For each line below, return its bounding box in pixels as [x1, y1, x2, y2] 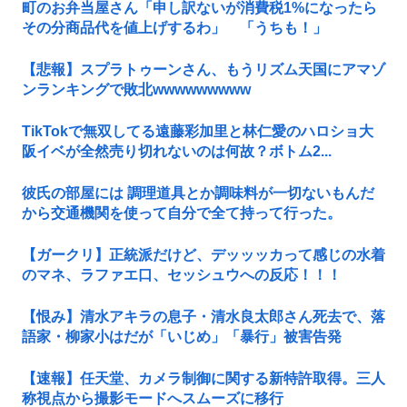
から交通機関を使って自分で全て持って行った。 [22, 204, 342, 221]
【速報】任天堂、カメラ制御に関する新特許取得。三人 [22, 370, 385, 386]
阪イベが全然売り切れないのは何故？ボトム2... [22, 143, 332, 159]
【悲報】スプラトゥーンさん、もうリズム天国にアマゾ [22, 61, 385, 77]
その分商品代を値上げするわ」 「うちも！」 [22, 19, 327, 35]
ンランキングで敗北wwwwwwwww [22, 81, 251, 97]
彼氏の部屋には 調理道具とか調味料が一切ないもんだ [22, 184, 374, 201]
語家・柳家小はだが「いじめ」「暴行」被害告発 [22, 328, 342, 344]
